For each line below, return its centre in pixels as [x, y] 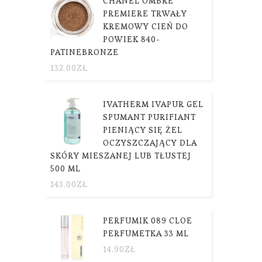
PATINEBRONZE [85, 52]
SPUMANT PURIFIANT [149, 117]
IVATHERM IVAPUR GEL [153, 104]
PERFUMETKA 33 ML [146, 233]
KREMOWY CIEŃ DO [146, 26]
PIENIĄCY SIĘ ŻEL [143, 130]
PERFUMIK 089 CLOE [148, 220]
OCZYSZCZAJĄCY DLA [150, 142]
